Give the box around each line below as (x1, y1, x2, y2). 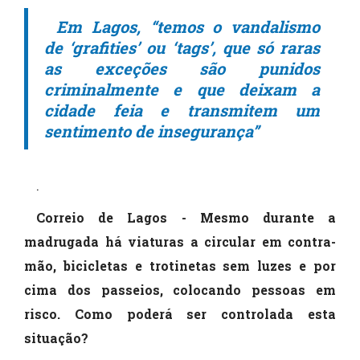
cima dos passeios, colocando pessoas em (24, 281, 336, 298)
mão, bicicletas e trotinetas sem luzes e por (24, 257, 336, 274)
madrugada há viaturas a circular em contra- (24, 233, 336, 250)
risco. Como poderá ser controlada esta (24, 305, 336, 322)
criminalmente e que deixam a (44, 79, 320, 100)
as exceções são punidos (44, 58, 320, 79)
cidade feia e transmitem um (44, 100, 320, 121)
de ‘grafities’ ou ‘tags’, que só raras (44, 37, 320, 58)
